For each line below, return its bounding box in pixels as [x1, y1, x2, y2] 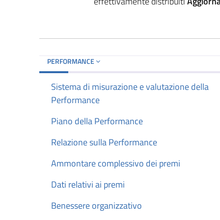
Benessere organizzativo [51, 198, 142, 212]
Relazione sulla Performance [51, 135, 157, 149]
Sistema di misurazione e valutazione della [51, 80, 209, 93]
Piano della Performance [51, 114, 143, 128]
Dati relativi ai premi [51, 177, 125, 191]
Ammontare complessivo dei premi [51, 156, 180, 170]
